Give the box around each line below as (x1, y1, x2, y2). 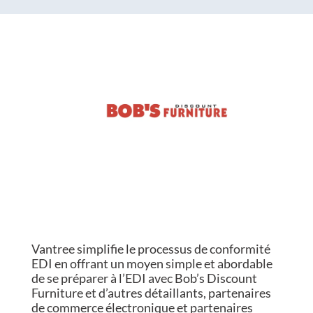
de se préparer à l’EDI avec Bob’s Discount (31, 270, 257, 286)
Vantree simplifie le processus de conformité (31, 241, 270, 257)
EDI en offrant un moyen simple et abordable (31, 256, 272, 272)
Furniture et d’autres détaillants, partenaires (31, 285, 271, 301)
